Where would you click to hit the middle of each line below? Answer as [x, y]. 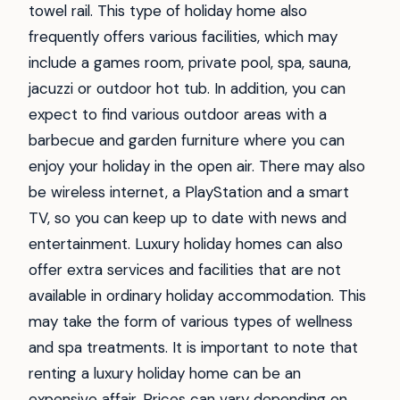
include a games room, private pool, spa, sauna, [190, 63]
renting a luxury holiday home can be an [165, 374]
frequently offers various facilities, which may [183, 37]
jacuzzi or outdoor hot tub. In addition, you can [187, 89]
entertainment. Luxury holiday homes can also [186, 244]
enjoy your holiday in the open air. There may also [197, 167]
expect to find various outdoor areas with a [178, 115]
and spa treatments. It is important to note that [193, 348]
